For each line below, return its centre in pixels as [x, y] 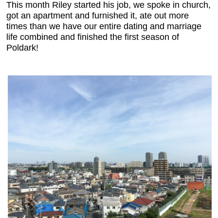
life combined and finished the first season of [93, 37]
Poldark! [24, 47]
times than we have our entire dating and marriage [104, 26]
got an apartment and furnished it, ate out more [98, 15]
